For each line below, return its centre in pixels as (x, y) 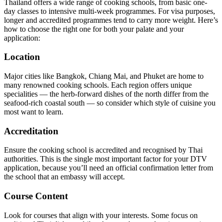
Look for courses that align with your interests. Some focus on (101, 215)
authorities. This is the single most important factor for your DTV (106, 159)
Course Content (36, 196)
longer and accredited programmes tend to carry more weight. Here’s (111, 20)
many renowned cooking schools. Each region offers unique (98, 85)
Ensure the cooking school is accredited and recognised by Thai (103, 150)
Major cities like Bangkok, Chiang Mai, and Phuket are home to (104, 76)
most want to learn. (34, 111)
